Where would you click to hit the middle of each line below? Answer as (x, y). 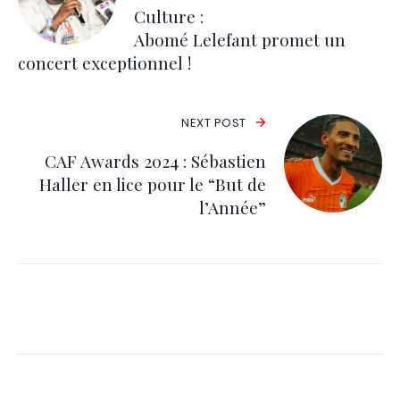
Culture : (169, 16)
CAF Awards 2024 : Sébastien (155, 160)
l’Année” (233, 207)
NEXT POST (214, 122)
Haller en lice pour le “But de (153, 183)
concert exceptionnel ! (104, 62)
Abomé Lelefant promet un (240, 39)
